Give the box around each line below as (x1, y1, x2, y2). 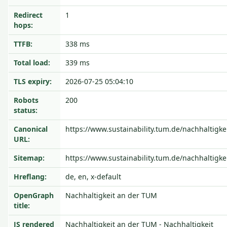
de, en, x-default (65, 172, 121, 181)
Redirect (14, 10, 43, 20)
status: (14, 105, 37, 115)
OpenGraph (14, 191, 54, 200)
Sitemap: (14, 153, 45, 163)
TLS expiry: (14, 77, 52, 86)
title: (14, 201, 30, 210)
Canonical (14, 124, 48, 134)
